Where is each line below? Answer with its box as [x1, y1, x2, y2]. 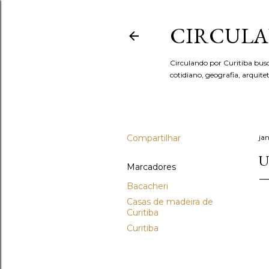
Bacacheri [127, 181, 168, 192]
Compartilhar [127, 133, 181, 144]
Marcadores [127, 162, 176, 172]
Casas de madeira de [127, 196, 213, 207]
